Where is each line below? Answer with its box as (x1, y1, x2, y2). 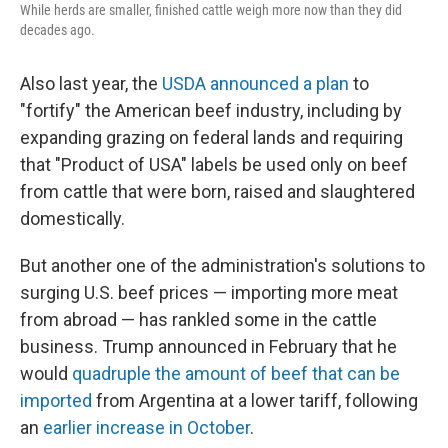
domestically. (20, 208, 125, 229)
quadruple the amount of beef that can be (72, 363, 400, 384)
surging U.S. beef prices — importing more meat (20, 282, 398, 303)
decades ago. (20, 22, 95, 38)
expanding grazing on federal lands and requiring (20, 127, 403, 148)
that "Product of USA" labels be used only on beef (20, 154, 408, 175)
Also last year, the (20, 73, 162, 94)
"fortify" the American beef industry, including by (20, 100, 402, 121)
